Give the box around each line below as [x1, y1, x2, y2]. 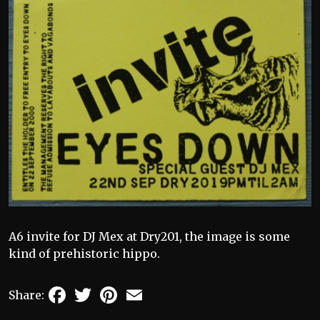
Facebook [69, 281, 123, 296]
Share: [9, 287, 44, 302]
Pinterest [120, 281, 173, 296]
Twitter [94, 281, 138, 296]
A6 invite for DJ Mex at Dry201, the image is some [9, 229, 290, 244]
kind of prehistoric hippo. [9, 246, 160, 261]
